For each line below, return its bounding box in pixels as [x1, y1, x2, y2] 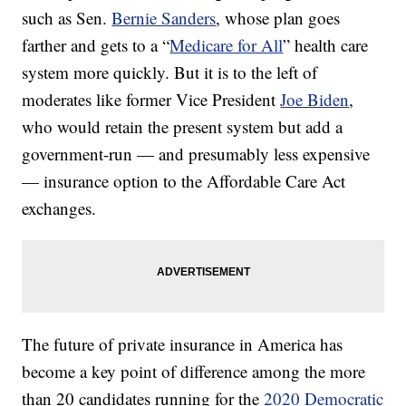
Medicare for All [169, 34, 284, 56]
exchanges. [22, 197, 97, 219]
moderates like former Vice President [22, 88, 281, 111]
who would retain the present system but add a [22, 115, 343, 138]
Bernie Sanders [111, 6, 217, 29]
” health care [283, 34, 369, 56]
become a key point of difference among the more [22, 360, 366, 382]
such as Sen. [22, 6, 112, 29]
